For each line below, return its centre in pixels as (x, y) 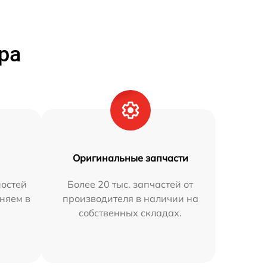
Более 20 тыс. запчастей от (131, 184)
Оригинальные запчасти (130, 158)
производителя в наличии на (130, 198)
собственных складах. (131, 212)
